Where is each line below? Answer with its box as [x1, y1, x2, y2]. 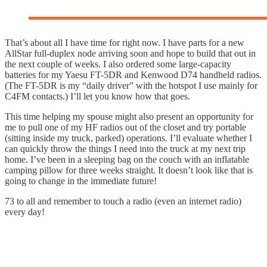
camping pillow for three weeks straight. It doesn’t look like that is [5, 164, 253, 175]
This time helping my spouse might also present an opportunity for [5, 111, 253, 122]
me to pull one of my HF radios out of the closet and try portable [5, 122, 246, 132]
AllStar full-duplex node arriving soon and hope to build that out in [5, 48, 256, 58]
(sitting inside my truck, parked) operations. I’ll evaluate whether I [5, 132, 252, 143]
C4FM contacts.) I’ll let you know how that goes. [5, 91, 190, 101]
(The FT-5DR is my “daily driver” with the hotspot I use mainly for [5, 80, 257, 91]
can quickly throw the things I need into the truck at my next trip [5, 143, 246, 154]
